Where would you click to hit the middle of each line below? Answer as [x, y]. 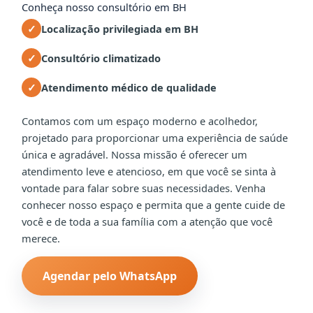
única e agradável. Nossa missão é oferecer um [135, 154]
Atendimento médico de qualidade [129, 87]
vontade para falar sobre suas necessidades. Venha [144, 188]
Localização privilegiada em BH [120, 28]
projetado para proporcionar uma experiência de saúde [155, 137]
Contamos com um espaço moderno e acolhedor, [140, 121]
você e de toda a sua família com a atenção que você [147, 221]
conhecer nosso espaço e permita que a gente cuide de [154, 204]
